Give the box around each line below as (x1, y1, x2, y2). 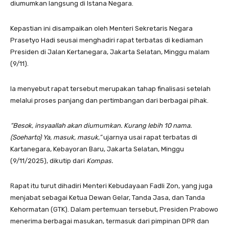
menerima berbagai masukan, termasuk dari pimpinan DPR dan (10, 217, 209, 225)
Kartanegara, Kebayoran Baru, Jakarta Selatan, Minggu (10, 145, 184, 153)
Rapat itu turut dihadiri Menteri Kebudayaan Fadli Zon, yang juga (10, 182, 213, 190)
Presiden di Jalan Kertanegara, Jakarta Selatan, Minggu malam (10, 48, 210, 56)
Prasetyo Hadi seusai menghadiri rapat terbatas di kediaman (10, 36, 203, 44)
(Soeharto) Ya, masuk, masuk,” (10, 133, 103, 142)
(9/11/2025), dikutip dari (10, 157, 86, 165)
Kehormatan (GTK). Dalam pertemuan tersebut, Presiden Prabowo (10, 205, 218, 214)
